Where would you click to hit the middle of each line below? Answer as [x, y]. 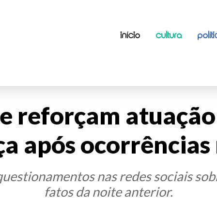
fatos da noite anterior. [108, 192]
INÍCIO [131, 36]
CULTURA [169, 36]
